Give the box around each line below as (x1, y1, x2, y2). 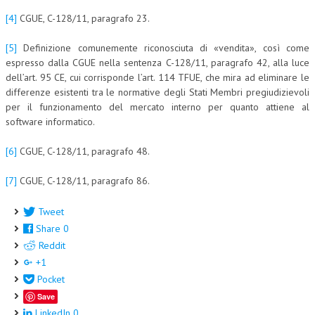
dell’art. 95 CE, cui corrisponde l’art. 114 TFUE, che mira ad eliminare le (6, 71, 309, 84)
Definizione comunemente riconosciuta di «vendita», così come (17, 41, 309, 54)
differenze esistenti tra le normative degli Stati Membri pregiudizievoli (6, 86, 309, 98)
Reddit (39, 239, 65, 252)
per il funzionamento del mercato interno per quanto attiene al (6, 101, 309, 113)
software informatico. (6, 115, 95, 128)
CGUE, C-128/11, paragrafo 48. (17, 145, 150, 157)
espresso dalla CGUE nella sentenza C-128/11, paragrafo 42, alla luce (6, 56, 309, 69)
